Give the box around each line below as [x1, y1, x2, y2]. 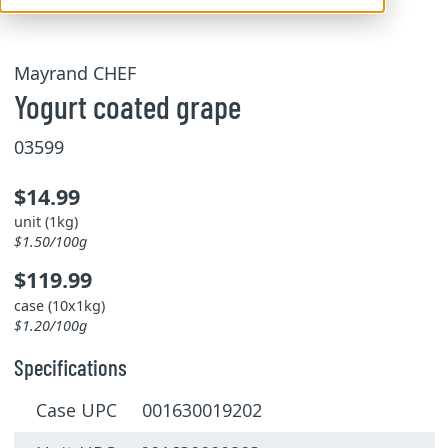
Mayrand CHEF [13, 61, 136, 85]
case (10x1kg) [13, 295, 105, 315]
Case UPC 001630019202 [36, 398, 262, 423]
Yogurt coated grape [13, 87, 241, 125]
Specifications [13, 352, 127, 381]
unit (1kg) [13, 212, 78, 231]
